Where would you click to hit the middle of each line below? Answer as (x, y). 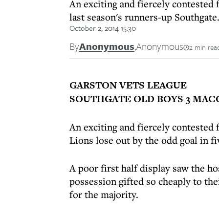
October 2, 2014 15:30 (103, 28)
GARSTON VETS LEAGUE (128, 85)
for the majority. (104, 194)
